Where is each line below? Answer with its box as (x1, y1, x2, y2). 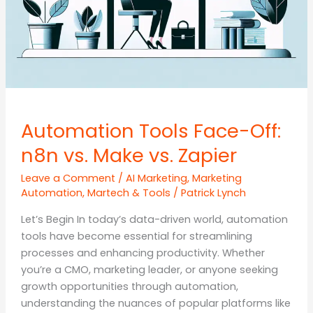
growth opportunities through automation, (20, 279, 238, 293)
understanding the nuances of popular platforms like (20, 296, 291, 310)
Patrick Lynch (180, 186, 246, 201)
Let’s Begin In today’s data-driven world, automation (20, 212, 288, 226)
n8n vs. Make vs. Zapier (20, 141, 237, 169)
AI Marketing (125, 171, 187, 186)
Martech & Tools (87, 186, 170, 201)
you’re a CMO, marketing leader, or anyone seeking (20, 262, 278, 277)
